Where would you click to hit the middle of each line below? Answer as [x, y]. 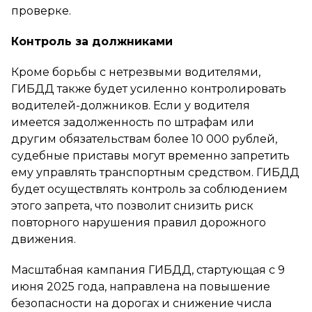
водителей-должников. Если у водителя [131, 105]
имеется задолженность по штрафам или [133, 122]
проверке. [41, 10]
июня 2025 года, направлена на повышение [141, 286]
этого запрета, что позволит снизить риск [132, 205]
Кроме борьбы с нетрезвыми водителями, [136, 72]
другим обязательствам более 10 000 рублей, [144, 139]
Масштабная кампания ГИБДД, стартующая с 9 [148, 270]
